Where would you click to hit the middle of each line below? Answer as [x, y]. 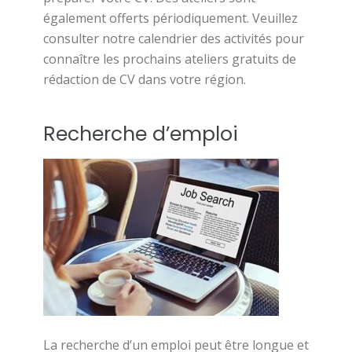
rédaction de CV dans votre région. [145, 79]
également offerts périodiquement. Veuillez [170, 18]
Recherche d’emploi [141, 134]
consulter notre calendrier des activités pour [174, 38]
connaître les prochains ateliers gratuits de [170, 59]
